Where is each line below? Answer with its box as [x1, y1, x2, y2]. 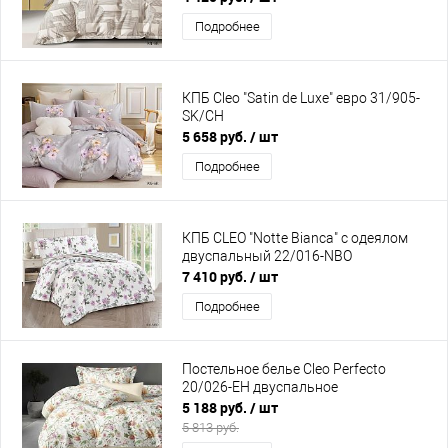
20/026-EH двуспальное [182, 379, 338, 396]
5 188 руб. [182, 398, 250, 417]
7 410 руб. [182, 267, 250, 286]
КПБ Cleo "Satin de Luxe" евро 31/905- [182, 90, 420, 107]
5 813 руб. [182, 420, 239, 435]
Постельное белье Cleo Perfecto [182, 361, 386, 378]
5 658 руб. [182, 127, 250, 146]
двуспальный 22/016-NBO [182, 248, 352, 265]
